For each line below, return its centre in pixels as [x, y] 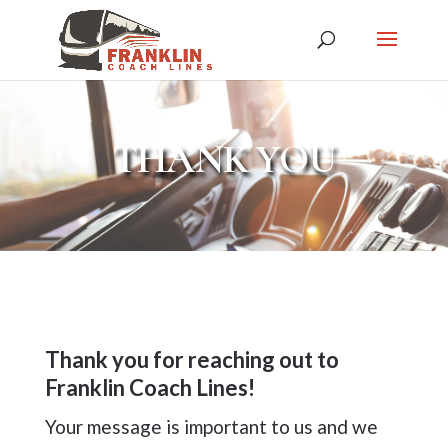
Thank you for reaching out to [191, 359]
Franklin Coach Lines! [149, 387]
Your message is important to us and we [211, 426]
